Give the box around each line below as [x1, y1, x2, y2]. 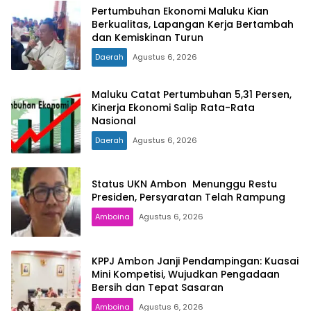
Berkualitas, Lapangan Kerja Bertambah [92, 17, 294, 31]
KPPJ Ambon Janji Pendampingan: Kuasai [92, 253, 299, 268]
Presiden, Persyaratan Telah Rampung [92, 190, 285, 205]
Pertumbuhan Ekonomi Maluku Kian [92, 3, 269, 18]
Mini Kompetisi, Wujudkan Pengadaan [92, 267, 280, 281]
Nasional [92, 113, 136, 128]
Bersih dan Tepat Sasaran [92, 280, 224, 294]
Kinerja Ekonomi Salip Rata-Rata [92, 100, 255, 115]
